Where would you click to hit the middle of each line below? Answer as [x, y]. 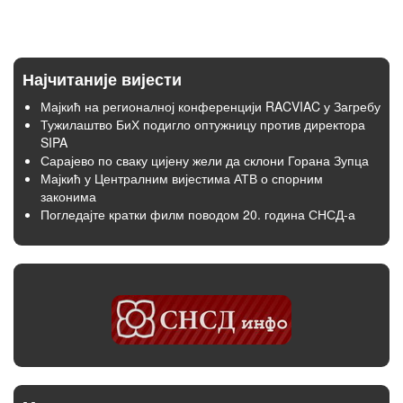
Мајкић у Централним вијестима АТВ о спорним [182, 178]
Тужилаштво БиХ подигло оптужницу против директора [203, 124]
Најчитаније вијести [102, 79]
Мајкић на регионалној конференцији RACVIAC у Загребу [210, 106]
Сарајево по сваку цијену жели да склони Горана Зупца [205, 160]
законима [68, 196]
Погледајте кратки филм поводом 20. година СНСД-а [198, 214]
